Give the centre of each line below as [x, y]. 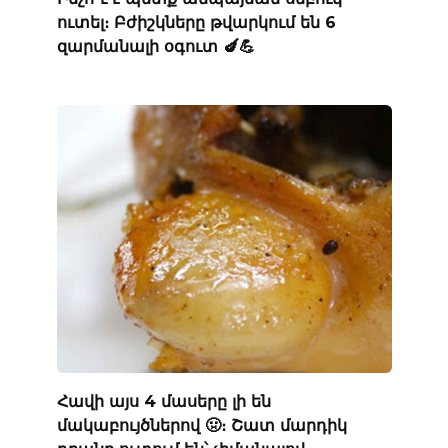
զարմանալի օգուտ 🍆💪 [155, 46]
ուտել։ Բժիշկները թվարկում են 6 [196, 22]
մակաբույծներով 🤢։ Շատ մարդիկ [201, 425]
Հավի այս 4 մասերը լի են [163, 401]
